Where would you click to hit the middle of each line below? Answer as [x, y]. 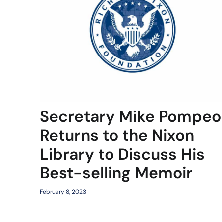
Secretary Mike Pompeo [130, 117]
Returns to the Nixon [117, 136]
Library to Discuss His [122, 154]
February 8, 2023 [63, 192]
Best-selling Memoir [116, 173]
